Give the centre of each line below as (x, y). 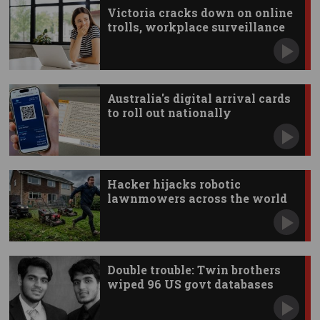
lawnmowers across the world (197, 199)
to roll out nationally (169, 113)
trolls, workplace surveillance (196, 27)
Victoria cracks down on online (200, 13)
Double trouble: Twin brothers (194, 270)
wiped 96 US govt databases (190, 284)
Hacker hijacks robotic (174, 184)
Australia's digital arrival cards (199, 99)
